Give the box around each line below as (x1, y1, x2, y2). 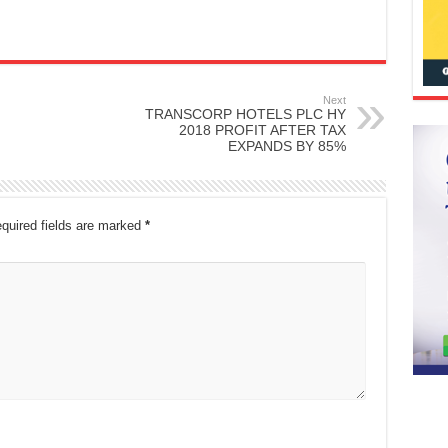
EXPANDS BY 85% (227, 137, 346, 154)
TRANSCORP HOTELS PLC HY (144, 105, 346, 122)
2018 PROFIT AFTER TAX (178, 121, 346, 138)
